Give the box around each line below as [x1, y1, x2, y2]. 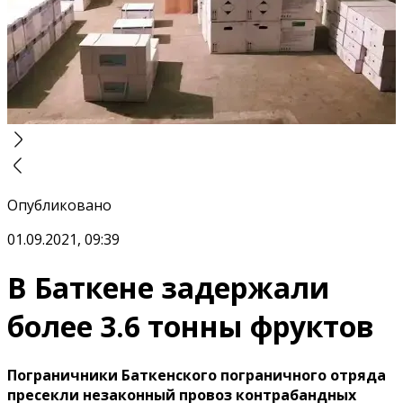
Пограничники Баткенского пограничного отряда [7, 364, 386, 385]
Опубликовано [7, 195, 112, 215]
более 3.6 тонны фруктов [7, 307, 374, 346]
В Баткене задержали [7, 268, 330, 308]
